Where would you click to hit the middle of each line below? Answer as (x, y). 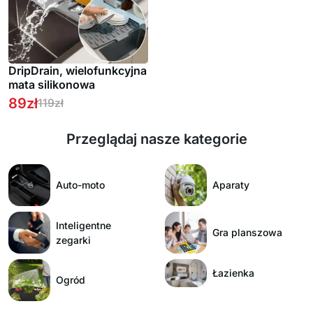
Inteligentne (83, 225)
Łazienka (233, 273)
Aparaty (231, 185)
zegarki (73, 240)
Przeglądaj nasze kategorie (156, 139)
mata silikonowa (52, 84)
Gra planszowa (247, 233)
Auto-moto (80, 185)
